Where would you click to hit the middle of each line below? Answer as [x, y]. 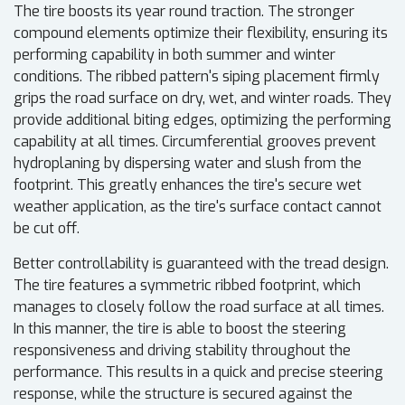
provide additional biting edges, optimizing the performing [202, 120]
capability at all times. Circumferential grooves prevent [195, 142]
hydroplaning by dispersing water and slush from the [188, 164]
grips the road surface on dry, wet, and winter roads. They [202, 99]
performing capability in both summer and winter [174, 55]
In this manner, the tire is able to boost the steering [180, 329]
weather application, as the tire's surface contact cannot [198, 207]
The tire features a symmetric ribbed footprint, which [187, 286]
